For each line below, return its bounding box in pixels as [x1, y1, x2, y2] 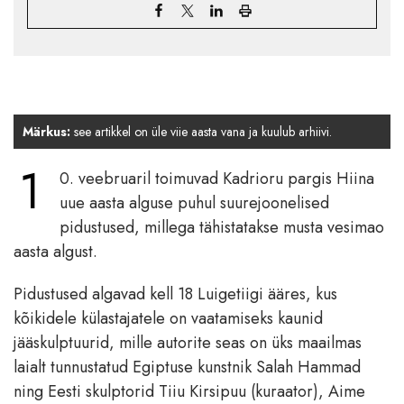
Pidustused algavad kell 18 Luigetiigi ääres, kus [14, 281, 337, 306]
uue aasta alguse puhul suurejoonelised [60, 190, 329, 215]
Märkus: [23, 122, 70, 141]
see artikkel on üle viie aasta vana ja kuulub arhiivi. [70, 122, 332, 141]
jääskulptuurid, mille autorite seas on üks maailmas [14, 330, 362, 354]
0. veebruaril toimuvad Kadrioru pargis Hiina [60, 166, 374, 190]
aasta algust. [14, 239, 97, 263]
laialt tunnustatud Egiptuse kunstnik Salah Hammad [14, 354, 361, 379]
